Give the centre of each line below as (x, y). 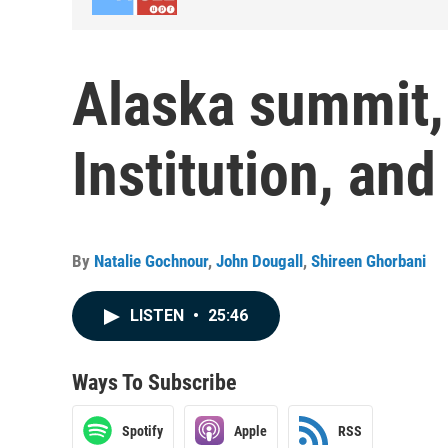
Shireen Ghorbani (368, 261)
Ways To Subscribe (154, 382)
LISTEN (159, 315)
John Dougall (259, 261)
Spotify (142, 430)
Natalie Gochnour (151, 261)
